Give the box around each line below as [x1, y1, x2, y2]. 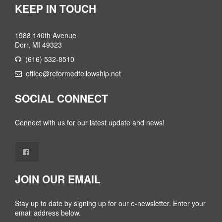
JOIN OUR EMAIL [15, 171, 101, 187]
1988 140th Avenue [15, 30, 76, 41]
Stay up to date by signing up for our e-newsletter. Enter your [15, 198, 206, 209]
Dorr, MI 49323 [15, 40, 62, 50]
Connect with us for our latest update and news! [15, 117, 165, 128]
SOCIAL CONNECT [15, 91, 108, 106]
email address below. [15, 208, 81, 218]
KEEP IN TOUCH [15, 1, 96, 16]
